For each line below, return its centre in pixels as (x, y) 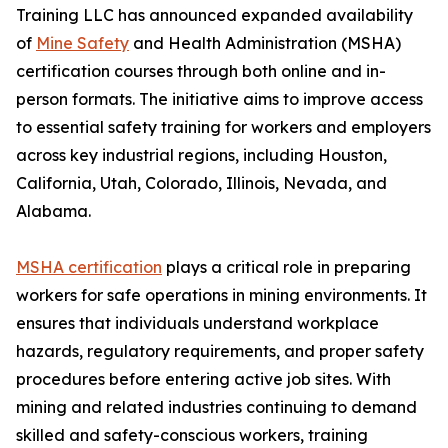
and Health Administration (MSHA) (265, 43)
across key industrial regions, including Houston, (201, 155)
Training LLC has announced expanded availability (214, 15)
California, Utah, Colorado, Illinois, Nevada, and (201, 183)
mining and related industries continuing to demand (216, 407)
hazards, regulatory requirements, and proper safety (220, 351)
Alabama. (53, 211)
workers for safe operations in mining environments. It (221, 295)
